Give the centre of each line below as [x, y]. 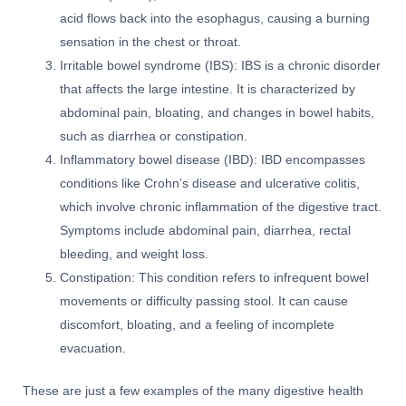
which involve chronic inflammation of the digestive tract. [221, 208]
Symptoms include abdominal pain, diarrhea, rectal [206, 231]
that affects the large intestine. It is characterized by [208, 90]
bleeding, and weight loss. [135, 255]
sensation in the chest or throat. [151, 43]
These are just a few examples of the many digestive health [193, 391]
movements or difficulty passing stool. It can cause [204, 302]
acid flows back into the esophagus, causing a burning [215, 19]
